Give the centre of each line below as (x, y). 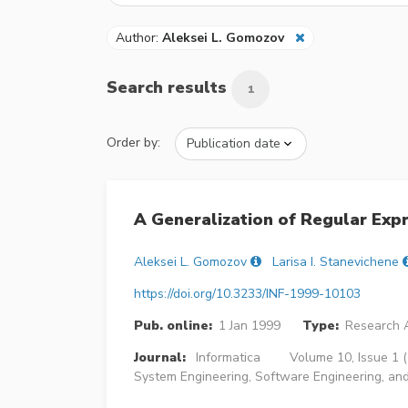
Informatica (228, 358)
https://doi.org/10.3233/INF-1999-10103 (247, 294)
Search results (169, 87)
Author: (139, 37)
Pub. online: (173, 326)
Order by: (133, 142)
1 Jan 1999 (249, 326)
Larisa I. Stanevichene (336, 262)
